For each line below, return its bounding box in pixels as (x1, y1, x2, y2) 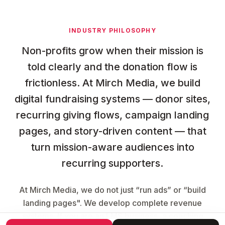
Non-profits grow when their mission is (22, 44, 203, 57)
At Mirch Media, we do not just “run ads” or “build (19, 184, 206, 195)
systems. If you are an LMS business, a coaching (22, 210, 203, 221)
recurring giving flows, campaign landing (16, 108, 209, 121)
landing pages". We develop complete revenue (23, 197, 202, 208)
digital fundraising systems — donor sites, (15, 92, 210, 105)
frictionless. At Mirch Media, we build (25, 76, 200, 89)
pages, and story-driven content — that (19, 125, 206, 137)
